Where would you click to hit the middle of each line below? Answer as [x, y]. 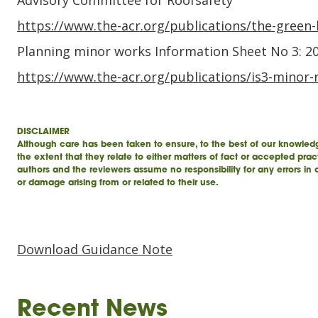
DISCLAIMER [43, 132]
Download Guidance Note [95, 249]
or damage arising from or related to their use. [118, 183]
